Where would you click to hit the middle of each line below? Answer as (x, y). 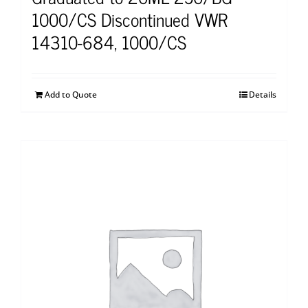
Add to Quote (71, 95)
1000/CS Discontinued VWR (130, 19)
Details (263, 95)
